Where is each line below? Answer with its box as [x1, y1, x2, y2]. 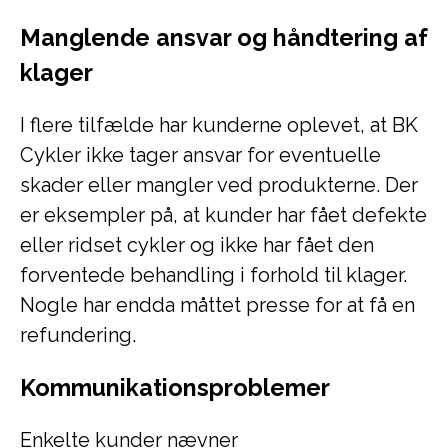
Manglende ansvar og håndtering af [20, 24, 428, 51]
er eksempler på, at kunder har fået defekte [20, 203, 427, 227]
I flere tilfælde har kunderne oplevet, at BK [20, 113, 418, 137]
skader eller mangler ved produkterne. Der [20, 173, 418, 197]
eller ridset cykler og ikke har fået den [20, 233, 374, 257]
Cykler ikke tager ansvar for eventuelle [20, 143, 381, 167]
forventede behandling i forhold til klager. [20, 263, 407, 287]
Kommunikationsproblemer [20, 374, 330, 401]
